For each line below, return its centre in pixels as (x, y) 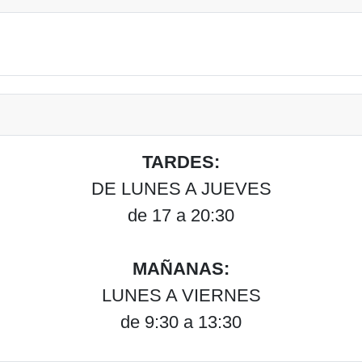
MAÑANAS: (181, 269)
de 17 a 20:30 (181, 216)
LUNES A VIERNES (181, 296)
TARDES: (181, 162)
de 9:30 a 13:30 (181, 322)
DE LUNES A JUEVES (181, 189)
